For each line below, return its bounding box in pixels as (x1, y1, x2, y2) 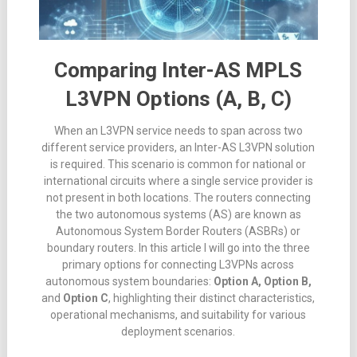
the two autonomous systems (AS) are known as (55, 208, 301, 222)
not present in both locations (45, 191, 189, 205)
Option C (63, 292, 109, 305)
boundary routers (46, 241, 134, 255)
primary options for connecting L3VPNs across (62, 258, 295, 272)
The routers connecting (193, 191, 311, 205)
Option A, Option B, (213, 275, 312, 288)
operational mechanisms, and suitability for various (50, 308, 307, 322)
